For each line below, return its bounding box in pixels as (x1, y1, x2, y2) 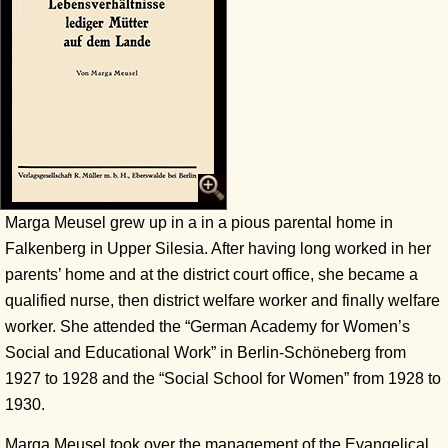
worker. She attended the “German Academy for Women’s (5, 318, 410, 336)
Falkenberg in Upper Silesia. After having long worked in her (5, 240, 431, 258)
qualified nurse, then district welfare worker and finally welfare (5, 292, 440, 310)
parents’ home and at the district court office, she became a (5, 266, 418, 284)
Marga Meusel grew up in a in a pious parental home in (5, 214, 393, 232)
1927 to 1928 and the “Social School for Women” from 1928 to (5, 370, 441, 388)
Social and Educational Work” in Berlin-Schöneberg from (5, 344, 406, 362)
